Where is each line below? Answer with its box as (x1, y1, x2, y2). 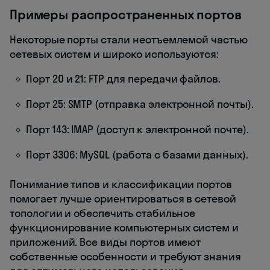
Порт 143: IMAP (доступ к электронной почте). (26, 122, 249, 136)
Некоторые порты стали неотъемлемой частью (10, 32, 248, 46)
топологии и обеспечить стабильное (10, 206, 196, 220)
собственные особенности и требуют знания (10, 249, 242, 263)
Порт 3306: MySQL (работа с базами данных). (26, 147, 248, 162)
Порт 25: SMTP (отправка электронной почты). (26, 96, 254, 111)
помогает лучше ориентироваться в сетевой (10, 191, 237, 206)
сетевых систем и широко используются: (10, 46, 219, 61)
